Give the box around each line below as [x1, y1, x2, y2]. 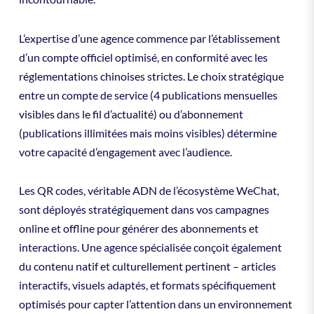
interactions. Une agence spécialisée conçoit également [18, 240, 282, 254]
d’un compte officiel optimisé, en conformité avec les [18, 50, 268, 64]
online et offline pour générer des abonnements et [18, 221, 259, 235]
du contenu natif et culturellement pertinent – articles [18, 259, 276, 273]
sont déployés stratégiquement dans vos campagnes [18, 203, 269, 217]
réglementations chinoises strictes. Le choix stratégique [18, 69, 284, 83]
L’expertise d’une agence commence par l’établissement [18, 31, 280, 45]
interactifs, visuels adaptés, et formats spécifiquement [18, 278, 276, 292]
